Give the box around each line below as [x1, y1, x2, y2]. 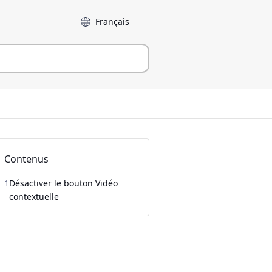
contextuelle [9, 191, 59, 202]
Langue [74, 13, 104, 24]
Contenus [4, 152, 49, 166]
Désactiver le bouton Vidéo [9, 177, 118, 189]
